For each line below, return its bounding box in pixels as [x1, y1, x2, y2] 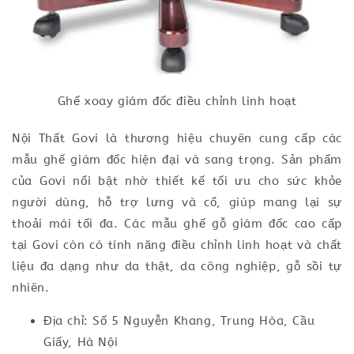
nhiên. [12, 281, 50, 296]
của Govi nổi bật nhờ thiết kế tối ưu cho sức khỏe [12, 174, 342, 189]
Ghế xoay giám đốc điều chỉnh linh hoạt [57, 94, 297, 109]
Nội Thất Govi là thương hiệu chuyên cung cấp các [12, 131, 342, 146]
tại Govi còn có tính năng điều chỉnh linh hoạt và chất [12, 238, 342, 253]
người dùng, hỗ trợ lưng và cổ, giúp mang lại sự [12, 195, 342, 210]
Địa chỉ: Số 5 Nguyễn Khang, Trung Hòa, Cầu [43, 314, 315, 329]
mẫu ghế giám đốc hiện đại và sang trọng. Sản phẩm [12, 153, 342, 168]
